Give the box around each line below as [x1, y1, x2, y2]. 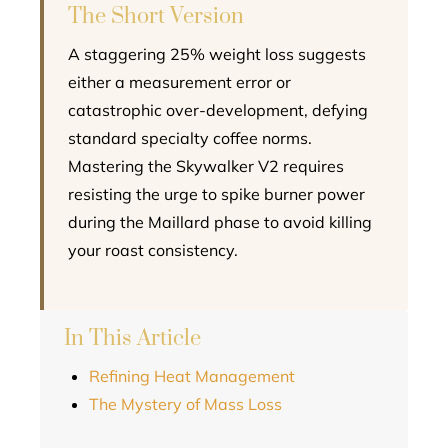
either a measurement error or [68, 72, 291, 92]
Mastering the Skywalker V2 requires [68, 156, 344, 176]
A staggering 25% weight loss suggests [68, 44, 366, 64]
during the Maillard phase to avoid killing [68, 212, 372, 232]
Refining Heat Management [89, 366, 295, 386]
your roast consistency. [68, 240, 238, 260]
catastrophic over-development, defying [68, 100, 368, 120]
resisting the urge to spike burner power [68, 184, 365, 204]
